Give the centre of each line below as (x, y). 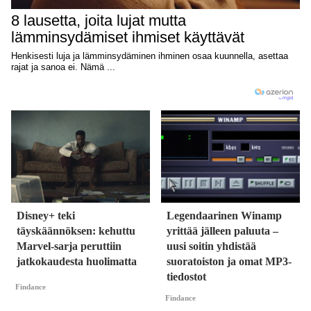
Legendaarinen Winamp (224, 216)
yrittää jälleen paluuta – (222, 231)
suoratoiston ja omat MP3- (229, 262)
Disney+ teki (46, 216)
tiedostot (186, 277)
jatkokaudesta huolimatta (77, 262)
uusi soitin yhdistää (211, 246)
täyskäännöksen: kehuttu (76, 231)
